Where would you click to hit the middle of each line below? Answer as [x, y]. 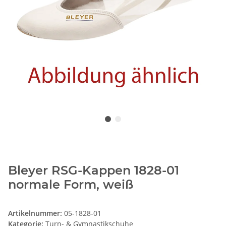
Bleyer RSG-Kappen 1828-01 [94, 171]
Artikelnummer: [36, 213]
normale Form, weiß [71, 185]
